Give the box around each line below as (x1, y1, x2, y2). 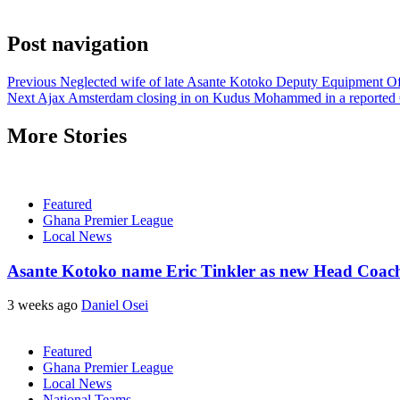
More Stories (7, 123, 127, 147)
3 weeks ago (7, 297, 81, 313)
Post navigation (7, 32, 148, 56)
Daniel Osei (81, 297, 148, 313)
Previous (7, 73, 56, 89)
